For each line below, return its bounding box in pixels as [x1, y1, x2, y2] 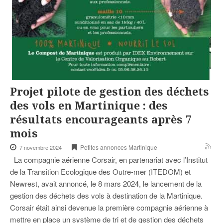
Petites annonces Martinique [80, 143, 157, 152]
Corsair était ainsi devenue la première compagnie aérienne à [10, 202, 208, 213]
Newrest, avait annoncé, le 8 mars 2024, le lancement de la [10, 178, 202, 189]
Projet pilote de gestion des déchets [10, 86, 209, 99]
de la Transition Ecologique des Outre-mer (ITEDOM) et [10, 166, 191, 177]
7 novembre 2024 [19, 143, 62, 152]
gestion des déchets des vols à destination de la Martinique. [10, 190, 203, 201]
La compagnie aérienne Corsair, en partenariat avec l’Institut [10, 154, 208, 165]
